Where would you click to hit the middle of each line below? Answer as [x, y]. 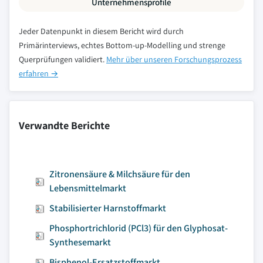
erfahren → [38, 73]
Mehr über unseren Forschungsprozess [174, 59]
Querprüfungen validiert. [63, 59]
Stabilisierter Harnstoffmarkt [108, 208]
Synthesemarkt [80, 242]
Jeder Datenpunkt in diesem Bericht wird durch [101, 31]
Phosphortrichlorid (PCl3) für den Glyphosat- [139, 228]
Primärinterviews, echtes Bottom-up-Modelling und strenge [122, 45]
